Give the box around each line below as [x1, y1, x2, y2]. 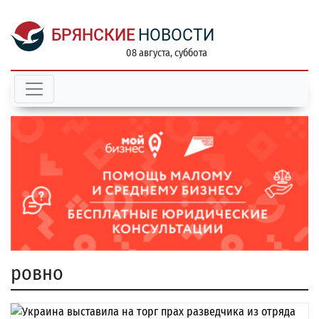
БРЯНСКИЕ [51, 26, 135, 45]
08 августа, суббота [126, 47, 207, 59]
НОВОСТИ [138, 26, 214, 45]
